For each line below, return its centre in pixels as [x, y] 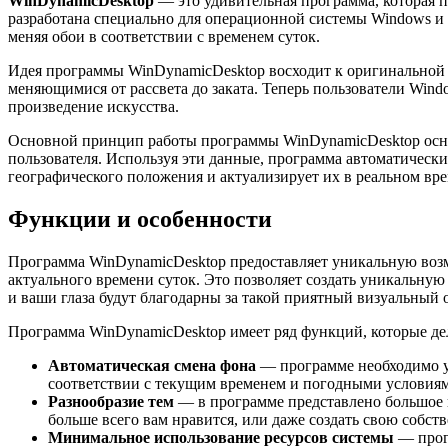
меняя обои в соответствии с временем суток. [164, 36]
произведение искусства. [93, 106]
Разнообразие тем [111, 401]
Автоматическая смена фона [152, 365]
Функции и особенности [140, 218]
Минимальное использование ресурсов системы [221, 437]
